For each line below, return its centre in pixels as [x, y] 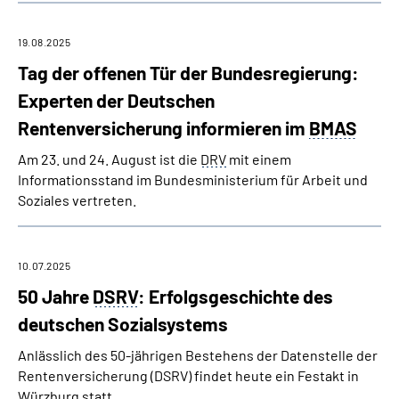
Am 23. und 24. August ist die [109, 159]
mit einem [259, 159]
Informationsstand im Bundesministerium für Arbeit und [193, 179]
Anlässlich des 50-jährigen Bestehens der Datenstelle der [198, 355]
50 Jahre [55, 296]
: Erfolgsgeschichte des [236, 296]
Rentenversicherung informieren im [163, 128]
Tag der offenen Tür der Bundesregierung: [188, 73]
